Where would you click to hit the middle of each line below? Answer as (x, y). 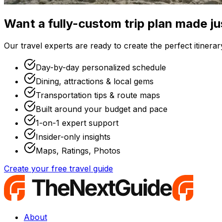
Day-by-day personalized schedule (101, 67)
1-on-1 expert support (77, 123)
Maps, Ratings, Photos (78, 150)
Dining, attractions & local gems (95, 81)
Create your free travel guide (58, 168)
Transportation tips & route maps (98, 95)
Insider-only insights (73, 137)
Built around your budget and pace (102, 109)
